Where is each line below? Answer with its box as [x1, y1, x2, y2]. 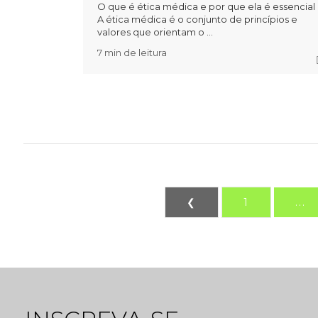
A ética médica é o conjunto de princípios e [97, 13, 298, 26]
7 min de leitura [97, 47, 168, 59]
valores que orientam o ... [97, 26, 214, 38]
